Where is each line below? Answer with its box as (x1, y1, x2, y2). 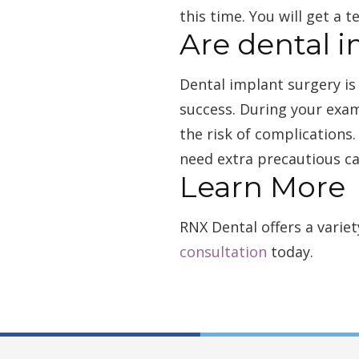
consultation (179, 241, 267, 261)
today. (267, 241, 313, 261)
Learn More (179, 168, 345, 204)
